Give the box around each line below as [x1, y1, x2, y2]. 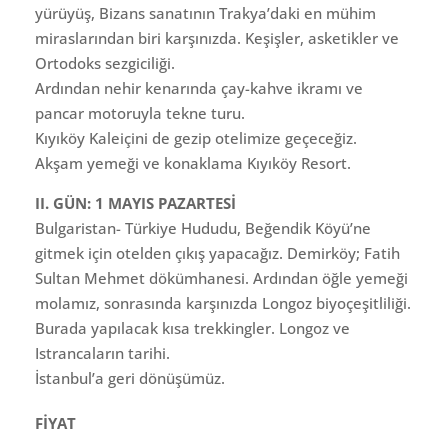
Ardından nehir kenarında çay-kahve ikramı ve [35, 77, 363, 98]
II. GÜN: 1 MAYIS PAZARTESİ [35, 192, 236, 213]
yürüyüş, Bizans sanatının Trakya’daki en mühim [35, 2, 376, 23]
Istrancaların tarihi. [35, 342, 170, 363]
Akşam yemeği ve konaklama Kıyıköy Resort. [35, 152, 351, 173]
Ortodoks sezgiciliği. [35, 52, 175, 73]
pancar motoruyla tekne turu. [35, 102, 245, 123]
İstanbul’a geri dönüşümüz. [35, 367, 225, 388]
